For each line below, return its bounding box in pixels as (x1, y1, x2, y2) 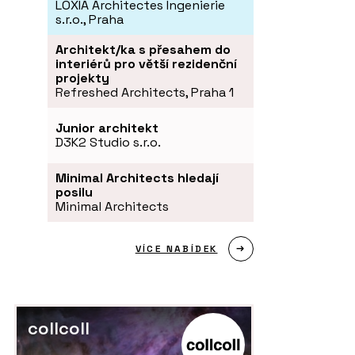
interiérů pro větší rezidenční (55, 55, 237, 72)
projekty (55, 69, 109, 86)
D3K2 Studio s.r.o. (55, 133, 161, 151)
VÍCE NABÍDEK (135, 242, 218, 255)
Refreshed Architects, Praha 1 (55, 83, 234, 101)
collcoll (28, 316, 90, 339)
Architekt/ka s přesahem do (55, 40, 231, 58)
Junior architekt (55, 119, 158, 136)
